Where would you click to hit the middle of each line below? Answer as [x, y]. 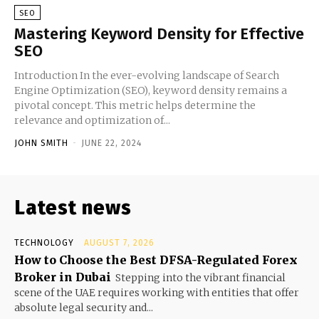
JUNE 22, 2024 [111, 143]
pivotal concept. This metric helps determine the [135, 105]
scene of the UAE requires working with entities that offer [157, 292]
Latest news [73, 207]
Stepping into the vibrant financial [200, 277]
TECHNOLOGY [44, 242]
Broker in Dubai [63, 277]
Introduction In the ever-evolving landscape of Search [147, 75]
